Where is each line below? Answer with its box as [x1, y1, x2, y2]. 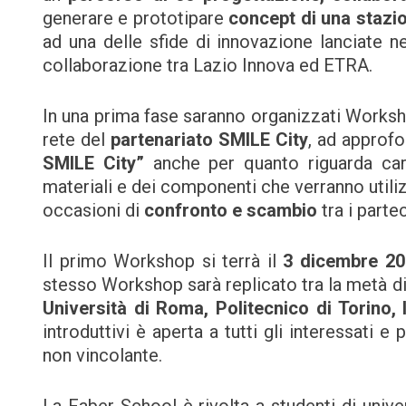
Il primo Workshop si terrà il [43, 249, 284, 272]
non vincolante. [43, 343, 162, 366]
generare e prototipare [43, 6, 229, 29]
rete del [43, 128, 111, 150]
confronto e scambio [144, 198, 317, 221]
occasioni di [43, 198, 144, 221]
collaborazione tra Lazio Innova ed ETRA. [43, 53, 372, 76]
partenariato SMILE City [110, 128, 308, 150]
